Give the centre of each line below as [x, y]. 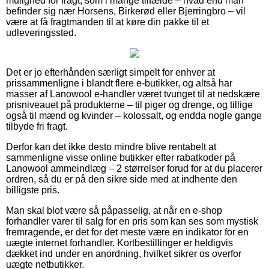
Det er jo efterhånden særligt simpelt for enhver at [110, 72]
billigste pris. [33, 190]
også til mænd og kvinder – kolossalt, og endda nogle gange [134, 115]
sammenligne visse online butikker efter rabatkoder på [121, 157]
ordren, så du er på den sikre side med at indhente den [122, 179]
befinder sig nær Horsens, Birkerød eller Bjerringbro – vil [126, 11]
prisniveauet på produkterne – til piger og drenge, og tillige [129, 104]
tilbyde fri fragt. [37, 126]
